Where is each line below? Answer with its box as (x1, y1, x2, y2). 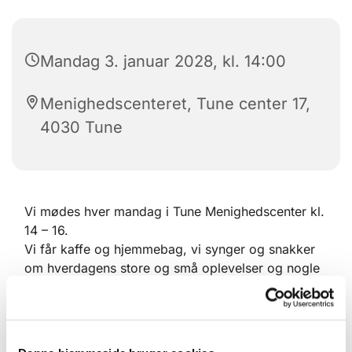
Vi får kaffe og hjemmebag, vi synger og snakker (24, 241, 315, 258)
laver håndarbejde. (24, 279, 135, 295)
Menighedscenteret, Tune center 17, (40, 94, 310, 114)
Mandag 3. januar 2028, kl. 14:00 (40, 52, 286, 71)
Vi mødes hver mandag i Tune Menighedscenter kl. (24, 203, 324, 220)
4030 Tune (40, 118, 123, 137)
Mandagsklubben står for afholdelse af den (24, 317, 280, 333)
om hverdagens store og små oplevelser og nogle (24, 260, 320, 277)
